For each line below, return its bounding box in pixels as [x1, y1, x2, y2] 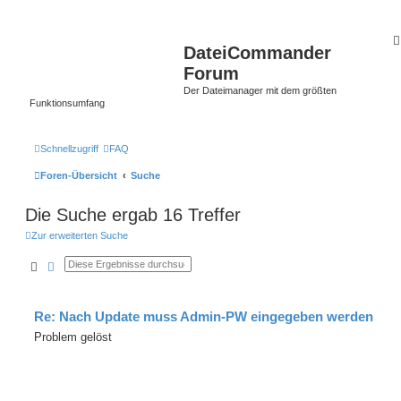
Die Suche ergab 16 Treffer [25, 204, 241, 225]
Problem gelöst [34, 329, 112, 344]
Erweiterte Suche [54, 258, 147, 274]
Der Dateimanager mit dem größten [183, 85, 337, 96]
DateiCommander [183, 43, 331, 63]
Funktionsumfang [30, 98, 105, 108]
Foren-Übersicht [40, 169, 117, 181]
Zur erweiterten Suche [31, 229, 128, 241]
